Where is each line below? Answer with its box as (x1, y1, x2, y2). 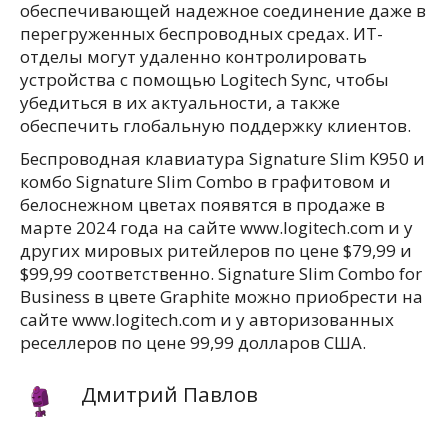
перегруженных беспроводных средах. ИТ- (20, 22, 383, 45)
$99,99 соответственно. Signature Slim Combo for (20, 262, 422, 285)
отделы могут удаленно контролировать (20, 45, 367, 68)
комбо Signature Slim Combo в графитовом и (20, 170, 391, 193)
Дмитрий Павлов (81, 380, 259, 408)
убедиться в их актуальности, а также (20, 91, 340, 114)
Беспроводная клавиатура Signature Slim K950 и (20, 147, 425, 170)
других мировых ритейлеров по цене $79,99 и (20, 239, 412, 262)
